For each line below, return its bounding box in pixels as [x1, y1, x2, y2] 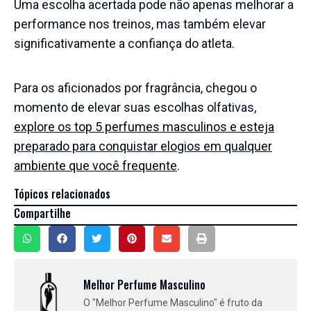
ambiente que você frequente [14, 158, 177, 173]
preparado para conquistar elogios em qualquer [14, 138, 272, 153]
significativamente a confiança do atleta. [14, 35, 235, 51]
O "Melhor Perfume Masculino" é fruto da [83, 296, 262, 308]
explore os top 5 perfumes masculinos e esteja [14, 119, 274, 134]
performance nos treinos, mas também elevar [14, 16, 266, 31]
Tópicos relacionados [14, 185, 110, 202]
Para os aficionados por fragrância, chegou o [14, 80, 257, 95]
